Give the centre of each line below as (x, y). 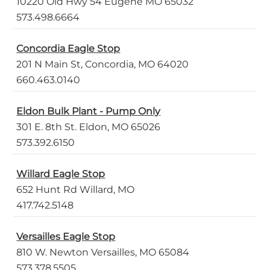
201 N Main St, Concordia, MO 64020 (103, 64)
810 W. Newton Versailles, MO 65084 (103, 253)
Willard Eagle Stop (61, 174)
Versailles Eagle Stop (66, 237)
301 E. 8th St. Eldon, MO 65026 (89, 127)
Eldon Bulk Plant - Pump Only (89, 111)
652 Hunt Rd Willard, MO (76, 190)
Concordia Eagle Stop (68, 49)
